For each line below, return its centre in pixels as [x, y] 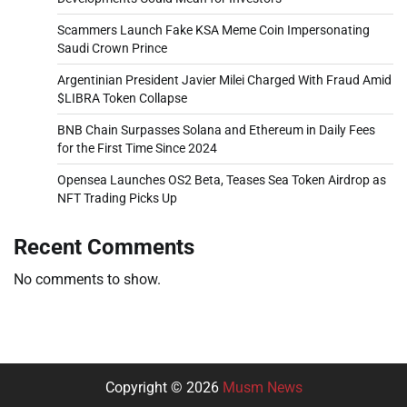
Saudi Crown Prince [112, 48]
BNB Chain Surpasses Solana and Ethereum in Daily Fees [216, 129]
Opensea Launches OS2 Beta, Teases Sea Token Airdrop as [222, 179]
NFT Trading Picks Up [117, 198]
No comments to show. [87, 279]
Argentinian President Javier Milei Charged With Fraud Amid [224, 79]
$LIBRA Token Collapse [122, 98]
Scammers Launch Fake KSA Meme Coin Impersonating [213, 30]
